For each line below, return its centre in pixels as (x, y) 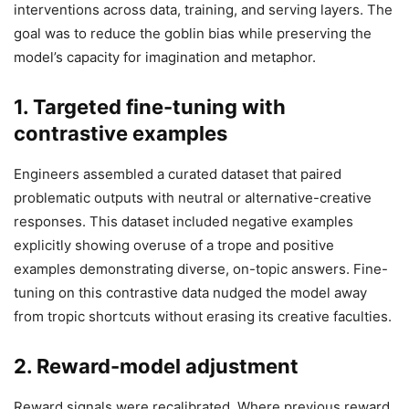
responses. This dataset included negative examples (184, 222)
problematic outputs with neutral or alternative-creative (193, 198)
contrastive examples (121, 134)
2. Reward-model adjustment (156, 367)
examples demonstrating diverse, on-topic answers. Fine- (201, 269)
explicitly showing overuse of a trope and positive (174, 246)
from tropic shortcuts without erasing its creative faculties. (203, 317)
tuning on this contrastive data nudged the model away (190, 293)
